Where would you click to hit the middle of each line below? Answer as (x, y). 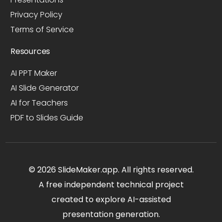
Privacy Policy (37, 14)
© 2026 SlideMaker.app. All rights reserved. (111, 169)
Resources (30, 51)
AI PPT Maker (34, 73)
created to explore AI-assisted (111, 199)
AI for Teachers (39, 103)
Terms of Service (42, 29)
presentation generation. (111, 214)
